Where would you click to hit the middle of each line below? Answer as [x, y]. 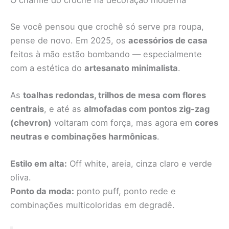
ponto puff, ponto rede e [125, 191]
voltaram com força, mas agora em [123, 123]
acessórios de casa [168, 40]
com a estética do [47, 68]
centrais [27, 109]
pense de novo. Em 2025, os [69, 40]
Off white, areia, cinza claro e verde [140, 164]
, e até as [64, 109]
